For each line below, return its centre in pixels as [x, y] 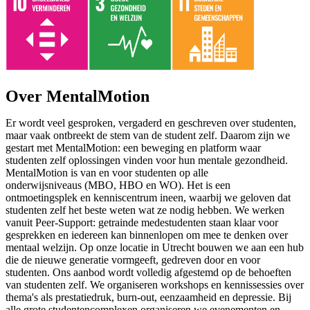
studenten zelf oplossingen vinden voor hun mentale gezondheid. [147, 160]
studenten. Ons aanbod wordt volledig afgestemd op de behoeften [148, 272]
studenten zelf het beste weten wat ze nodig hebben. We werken [145, 210]
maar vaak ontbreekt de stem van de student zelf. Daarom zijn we [148, 135]
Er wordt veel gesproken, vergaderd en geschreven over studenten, [151, 123]
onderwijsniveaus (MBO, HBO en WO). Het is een [118, 185]
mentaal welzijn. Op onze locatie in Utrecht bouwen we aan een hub [155, 247]
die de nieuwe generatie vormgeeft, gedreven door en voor [133, 260]
